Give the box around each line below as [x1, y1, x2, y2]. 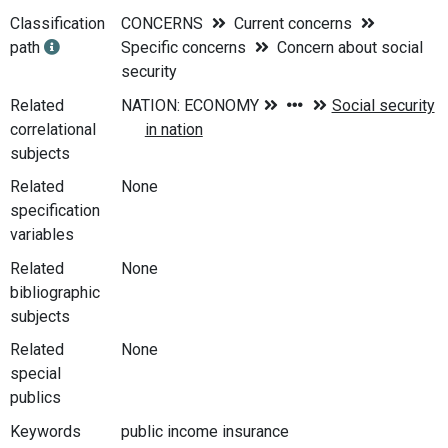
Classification [10, 14, 105, 33]
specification [10, 201, 100, 221]
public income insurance [120, 421, 289, 441]
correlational [10, 119, 96, 139]
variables [10, 225, 74, 245]
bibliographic [10, 282, 100, 302]
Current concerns [230, 14, 357, 33]
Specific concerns [120, 38, 250, 57]
